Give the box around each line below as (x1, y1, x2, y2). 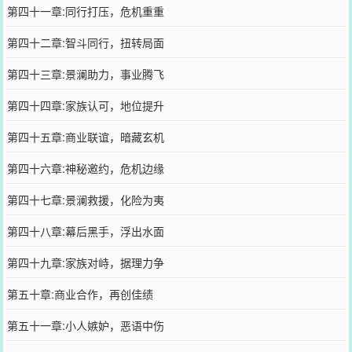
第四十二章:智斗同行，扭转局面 (6, 34, 164, 50)
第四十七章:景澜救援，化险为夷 (6, 191, 164, 207)
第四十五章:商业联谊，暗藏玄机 (6, 128, 164, 145)
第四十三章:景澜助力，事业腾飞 (6, 65, 164, 82)
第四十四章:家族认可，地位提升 (6, 97, 164, 113)
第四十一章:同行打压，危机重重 (6, 2, 164, 19)
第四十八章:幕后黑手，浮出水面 (6, 222, 164, 239)
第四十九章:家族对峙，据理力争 (6, 254, 164, 270)
